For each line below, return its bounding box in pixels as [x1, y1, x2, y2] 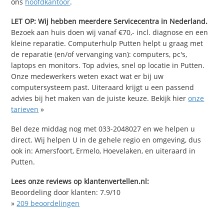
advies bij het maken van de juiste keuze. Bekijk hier [11, 93, 188, 103]
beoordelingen [28, 198, 80, 208]
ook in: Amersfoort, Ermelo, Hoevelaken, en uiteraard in [11, 145, 196, 155]
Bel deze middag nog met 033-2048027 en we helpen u [11, 123, 195, 133]
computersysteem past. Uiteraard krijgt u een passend [11, 82, 194, 92]
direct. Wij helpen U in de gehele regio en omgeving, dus [11, 134, 201, 144]
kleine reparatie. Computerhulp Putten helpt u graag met [11, 38, 203, 48]
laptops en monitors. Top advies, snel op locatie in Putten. [11, 60, 205, 70]
